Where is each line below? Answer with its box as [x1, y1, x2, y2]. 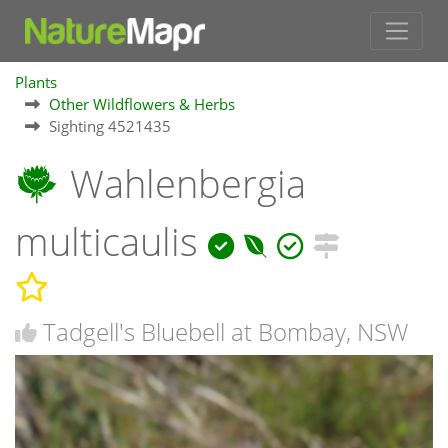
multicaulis [15, 216, 208, 268]
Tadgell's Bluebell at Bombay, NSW [43, 314, 408, 348]
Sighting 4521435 [49, 116, 171, 137]
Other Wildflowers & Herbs [49, 94, 235, 115]
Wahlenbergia [60, 158, 306, 210]
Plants [15, 72, 57, 93]
